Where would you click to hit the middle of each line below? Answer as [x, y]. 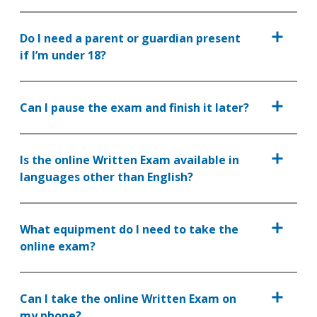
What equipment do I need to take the [129, 229]
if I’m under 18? [63, 55]
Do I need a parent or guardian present [130, 38]
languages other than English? [106, 177]
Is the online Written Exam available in [129, 160]
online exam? [58, 246]
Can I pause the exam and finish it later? [134, 108]
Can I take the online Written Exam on [128, 299]
